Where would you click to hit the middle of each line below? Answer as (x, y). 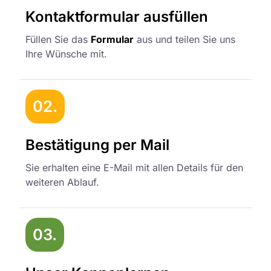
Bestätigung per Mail (97, 145)
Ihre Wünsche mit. (66, 54)
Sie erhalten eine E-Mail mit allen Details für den (134, 167)
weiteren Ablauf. (62, 182)
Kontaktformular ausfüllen (117, 16)
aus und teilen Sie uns (186, 39)
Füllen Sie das (58, 39)
